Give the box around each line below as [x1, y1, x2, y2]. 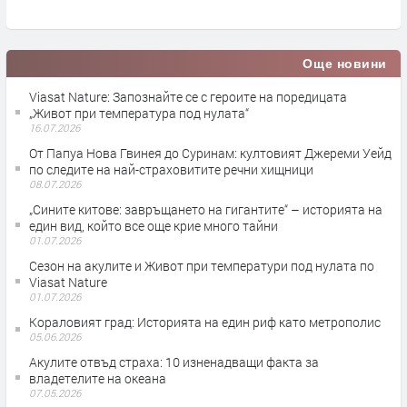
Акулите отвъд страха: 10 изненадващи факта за [29, 352, 319, 371]
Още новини [303, 55, 387, 71]
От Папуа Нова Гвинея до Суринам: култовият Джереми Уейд [29, 144, 392, 162]
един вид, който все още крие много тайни [29, 216, 278, 234]
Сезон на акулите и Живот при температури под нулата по [29, 256, 374, 274]
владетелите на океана [29, 369, 166, 387]
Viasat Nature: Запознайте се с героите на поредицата [29, 87, 347, 105]
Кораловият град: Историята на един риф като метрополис [29, 313, 381, 331]
